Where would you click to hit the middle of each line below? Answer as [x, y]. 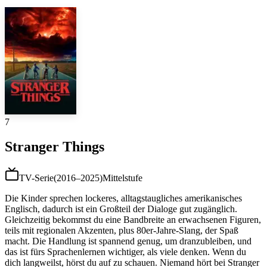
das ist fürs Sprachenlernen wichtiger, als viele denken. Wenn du [125, 252]
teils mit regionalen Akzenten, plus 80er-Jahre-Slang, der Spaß [122, 231]
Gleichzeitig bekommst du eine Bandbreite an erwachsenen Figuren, [133, 220]
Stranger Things [55, 147]
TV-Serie [36, 178]
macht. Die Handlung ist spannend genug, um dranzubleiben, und [128, 241]
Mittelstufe [122, 178]
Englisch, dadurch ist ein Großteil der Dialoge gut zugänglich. [121, 209]
